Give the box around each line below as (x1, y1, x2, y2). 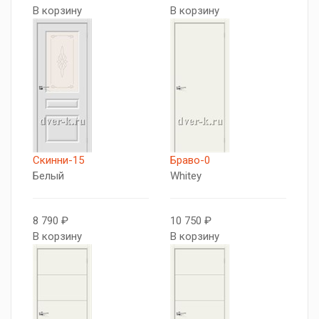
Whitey (170, 169, 202, 182)
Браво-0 (170, 154, 210, 167)
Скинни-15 (33, 154, 84, 167)
